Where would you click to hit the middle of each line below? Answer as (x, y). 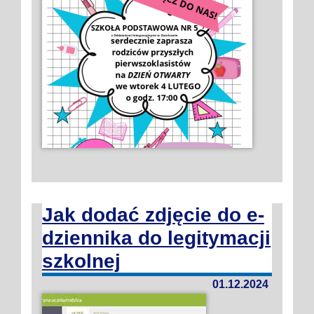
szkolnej (81, 261)
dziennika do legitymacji (156, 238)
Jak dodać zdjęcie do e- (153, 215)
